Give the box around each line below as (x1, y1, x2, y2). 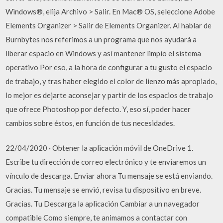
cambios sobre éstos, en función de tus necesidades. (5, 118, 175, 127)
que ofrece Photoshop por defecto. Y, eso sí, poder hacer (5, 104, 191, 113)
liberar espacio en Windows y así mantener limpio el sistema (5, 48, 202, 58)
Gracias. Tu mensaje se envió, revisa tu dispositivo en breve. (5, 185, 202, 194)
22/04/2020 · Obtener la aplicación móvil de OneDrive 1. (5, 143, 194, 152)
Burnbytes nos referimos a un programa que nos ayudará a (5, 34, 197, 44)
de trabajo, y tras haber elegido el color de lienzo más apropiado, (5, 76, 217, 86)
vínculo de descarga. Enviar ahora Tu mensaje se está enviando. (5, 171, 213, 180)
